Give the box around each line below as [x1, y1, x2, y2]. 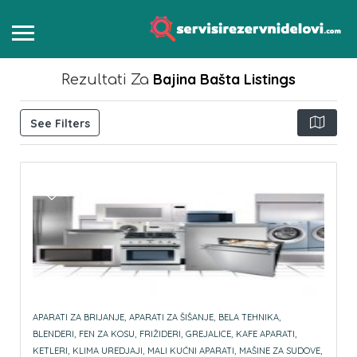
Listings [240, 70, 296, 89]
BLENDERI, [33, 328, 76, 340]
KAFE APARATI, [236, 328, 296, 340]
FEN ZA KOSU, [79, 328, 136, 340]
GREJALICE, [186, 328, 233, 340]
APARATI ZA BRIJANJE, [33, 312, 126, 324]
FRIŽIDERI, [139, 328, 182, 340]
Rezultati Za [61, 72, 153, 88]
